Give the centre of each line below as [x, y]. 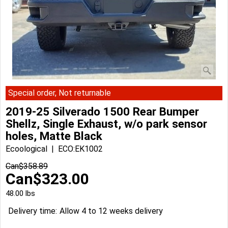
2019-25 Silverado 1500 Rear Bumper [102, 111]
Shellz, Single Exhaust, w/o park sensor [106, 123]
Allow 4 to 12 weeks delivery [111, 211]
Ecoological [26, 149]
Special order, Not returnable [60, 93]
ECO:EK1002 [80, 149]
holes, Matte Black [54, 136]
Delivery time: [33, 211]
